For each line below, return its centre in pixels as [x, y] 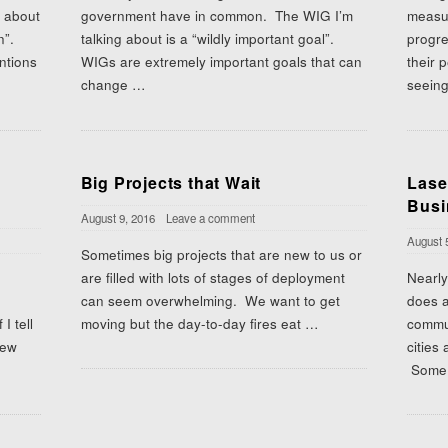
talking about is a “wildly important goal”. [207, 38]
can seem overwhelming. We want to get [210, 300]
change [104, 84]
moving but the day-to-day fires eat [190, 323]
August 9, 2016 [117, 217]
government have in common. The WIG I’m [216, 15]
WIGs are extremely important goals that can [221, 61]
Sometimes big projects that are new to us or [221, 254]
